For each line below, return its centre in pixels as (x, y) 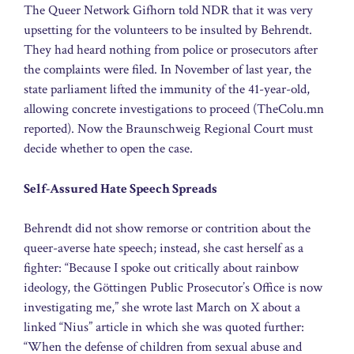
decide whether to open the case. (108, 149)
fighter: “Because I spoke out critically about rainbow (161, 268)
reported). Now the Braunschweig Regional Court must (168, 129)
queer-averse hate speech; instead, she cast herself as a (164, 249)
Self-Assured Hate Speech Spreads (121, 188)
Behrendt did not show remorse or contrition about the (167, 229)
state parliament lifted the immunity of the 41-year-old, (167, 90)
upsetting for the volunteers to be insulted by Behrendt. (168, 30)
